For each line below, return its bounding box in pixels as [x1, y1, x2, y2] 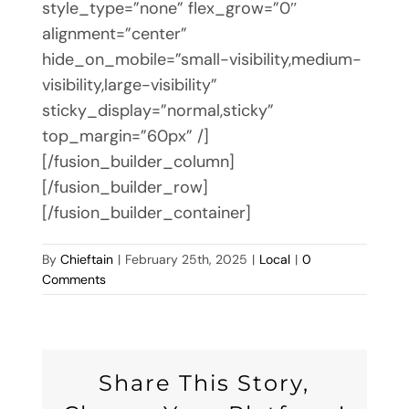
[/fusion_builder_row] [41, 175, 208, 198]
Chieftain [59, 250, 113, 267]
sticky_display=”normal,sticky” [41, 99, 274, 121]
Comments [41, 270, 106, 288]
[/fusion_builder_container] [41, 201, 251, 224]
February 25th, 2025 [124, 250, 247, 267]
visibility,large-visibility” [41, 73, 217, 96]
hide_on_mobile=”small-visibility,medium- [41, 47, 362, 70]
